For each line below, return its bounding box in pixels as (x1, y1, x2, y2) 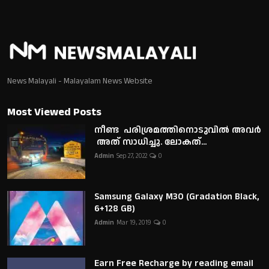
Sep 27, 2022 (116, 151, 147, 161)
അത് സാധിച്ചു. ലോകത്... (94, 135, 207, 148)
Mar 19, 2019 (116, 217, 151, 228)
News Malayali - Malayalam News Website (7, 74, 153, 87)
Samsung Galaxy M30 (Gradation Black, (94, 190, 259, 203)
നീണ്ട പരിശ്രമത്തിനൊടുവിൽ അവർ (94, 123, 261, 136)
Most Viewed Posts (7, 104, 101, 119)
